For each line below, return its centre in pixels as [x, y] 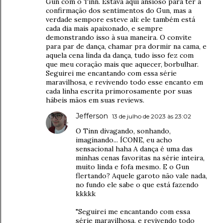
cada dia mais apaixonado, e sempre [104, 28]
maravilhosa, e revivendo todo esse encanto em [124, 82]
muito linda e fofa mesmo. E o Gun [132, 167]
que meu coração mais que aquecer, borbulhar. [122, 64]
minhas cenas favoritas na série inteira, [140, 158]
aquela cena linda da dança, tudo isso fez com [120, 55]
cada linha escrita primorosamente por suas [119, 91]
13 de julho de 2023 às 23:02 [152, 116]
